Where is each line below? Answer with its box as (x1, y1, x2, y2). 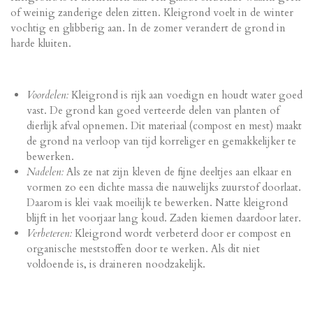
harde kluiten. (10, 36, 71, 51)
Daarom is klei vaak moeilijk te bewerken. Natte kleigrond (26, 196, 288, 210)
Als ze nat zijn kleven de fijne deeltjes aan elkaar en (66, 165, 292, 180)
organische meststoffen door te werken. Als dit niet (26, 242, 260, 256)
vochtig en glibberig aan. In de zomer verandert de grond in (10, 21, 286, 36)
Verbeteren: (26, 226, 75, 241)
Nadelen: (26, 165, 66, 180)
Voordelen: (26, 88, 71, 103)
